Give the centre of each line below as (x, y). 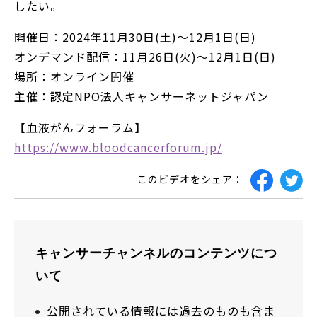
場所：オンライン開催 (74, 76)
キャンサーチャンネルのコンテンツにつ (156, 252)
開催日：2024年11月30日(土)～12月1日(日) (135, 36)
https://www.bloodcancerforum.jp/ (118, 147)
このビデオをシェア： (190, 179)
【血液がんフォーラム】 (80, 127)
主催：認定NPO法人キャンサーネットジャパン (142, 96)
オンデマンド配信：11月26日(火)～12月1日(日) (145, 56)
